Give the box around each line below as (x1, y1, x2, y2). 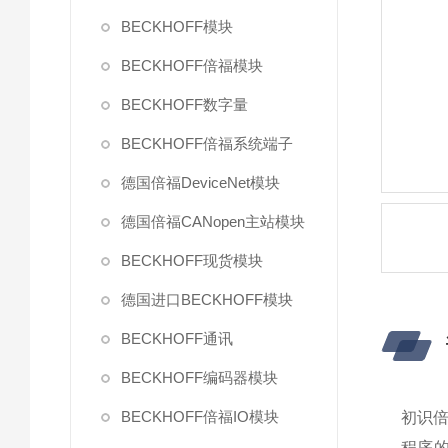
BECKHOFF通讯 (121, 330, 233, 347)
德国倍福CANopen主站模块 (121, 213, 305, 230)
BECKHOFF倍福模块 (121, 57, 263, 74)
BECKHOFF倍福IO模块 (121, 408, 279, 425)
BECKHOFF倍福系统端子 (121, 135, 293, 152)
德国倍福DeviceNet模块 (121, 174, 280, 191)
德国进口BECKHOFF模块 (121, 291, 293, 308)
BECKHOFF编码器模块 (121, 369, 278, 386)
